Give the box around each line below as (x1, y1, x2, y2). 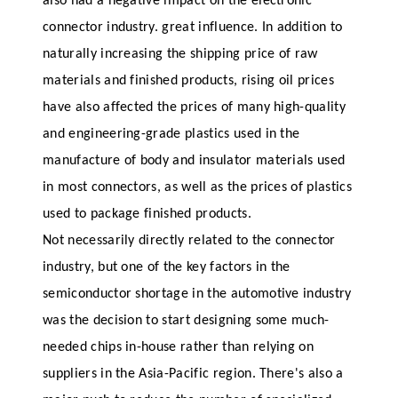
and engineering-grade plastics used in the (43, 127, 300, 142)
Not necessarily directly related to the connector (43, 234, 336, 249)
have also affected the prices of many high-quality (43, 100, 346, 115)
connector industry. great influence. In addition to (43, 20, 343, 36)
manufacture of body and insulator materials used (43, 154, 346, 169)
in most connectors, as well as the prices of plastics (43, 180, 352, 195)
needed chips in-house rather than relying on (43, 340, 314, 355)
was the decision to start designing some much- (43, 314, 330, 329)
